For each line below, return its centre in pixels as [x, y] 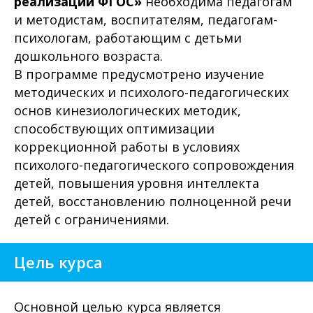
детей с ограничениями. [92, 219]
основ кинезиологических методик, [128, 110]
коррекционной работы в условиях [127, 147]
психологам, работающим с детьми [128, 38]
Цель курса [58, 262]
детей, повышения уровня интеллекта [137, 183]
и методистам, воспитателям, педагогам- [146, 20]
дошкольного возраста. [88, 56]
